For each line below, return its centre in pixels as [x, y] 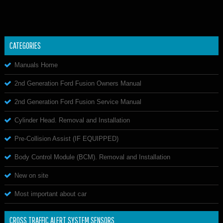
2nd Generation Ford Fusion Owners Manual [78, 83]
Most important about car [51, 194]
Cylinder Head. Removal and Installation [72, 120]
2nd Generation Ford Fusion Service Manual [78, 102]
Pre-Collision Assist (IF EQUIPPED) [66, 138]
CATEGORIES [25, 45]
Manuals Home [36, 65]
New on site [31, 175]
